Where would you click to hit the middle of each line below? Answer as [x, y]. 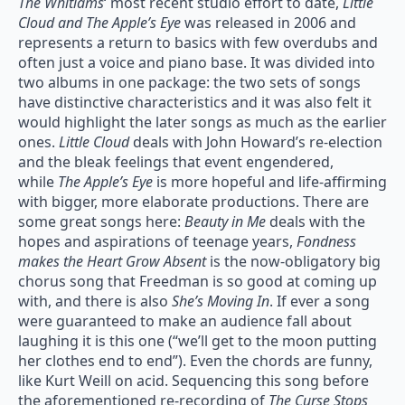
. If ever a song [320, 301]
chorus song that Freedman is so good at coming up [198, 282]
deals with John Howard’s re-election [258, 142]
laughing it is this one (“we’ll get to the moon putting [198, 341]
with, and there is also [95, 301]
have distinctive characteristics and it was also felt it [195, 103]
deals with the [317, 222]
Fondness [326, 242]
